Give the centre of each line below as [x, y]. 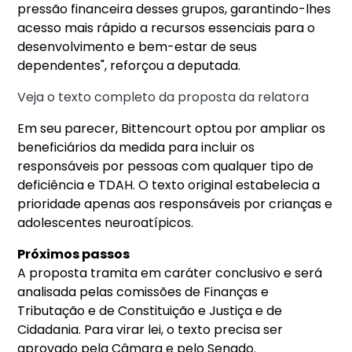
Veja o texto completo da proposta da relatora [163, 97]
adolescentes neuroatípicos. [106, 223]
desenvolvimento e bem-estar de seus [137, 47]
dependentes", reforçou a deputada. [129, 66]
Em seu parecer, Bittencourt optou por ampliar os [172, 129]
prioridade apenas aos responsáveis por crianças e [175, 204]
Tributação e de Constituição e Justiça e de [150, 311]
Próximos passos [74, 255]
